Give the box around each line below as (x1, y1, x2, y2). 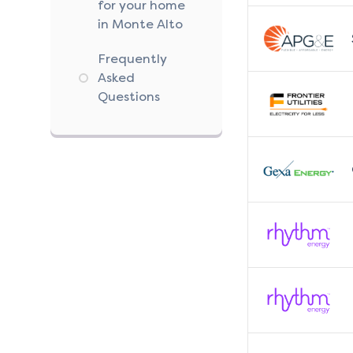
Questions (98, 89, 160, 105)
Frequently (98, 51, 167, 67)
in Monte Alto (98, 17, 183, 32)
